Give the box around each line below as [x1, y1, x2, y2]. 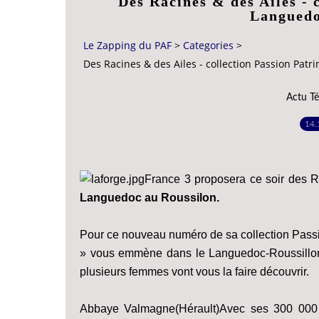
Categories [183, 38, 234, 53]
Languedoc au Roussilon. [80, 191, 219, 204]
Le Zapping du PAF [83, 38, 172, 53]
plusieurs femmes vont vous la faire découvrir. [80, 265, 309, 278]
